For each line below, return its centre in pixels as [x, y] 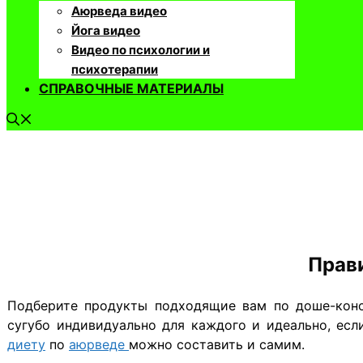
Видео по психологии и [141, 50]
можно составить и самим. [217, 344]
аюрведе [99, 344]
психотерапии [115, 69]
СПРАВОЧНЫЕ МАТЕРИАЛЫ [131, 88]
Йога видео [106, 30]
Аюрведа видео [119, 11]
